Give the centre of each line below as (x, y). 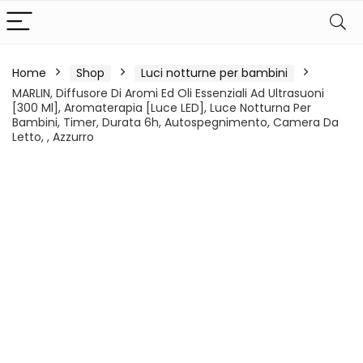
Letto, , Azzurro (53, 137)
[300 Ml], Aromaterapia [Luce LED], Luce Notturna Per (162, 108)
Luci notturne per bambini (214, 73)
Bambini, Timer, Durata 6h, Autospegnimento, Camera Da (175, 122)
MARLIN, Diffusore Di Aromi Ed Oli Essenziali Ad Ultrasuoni (168, 93)
